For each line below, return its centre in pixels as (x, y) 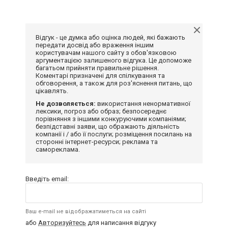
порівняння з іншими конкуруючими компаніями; (111, 119)
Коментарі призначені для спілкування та (100, 75)
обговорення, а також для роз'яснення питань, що (114, 83)
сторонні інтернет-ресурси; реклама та (97, 141)
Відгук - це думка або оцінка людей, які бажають (110, 37)
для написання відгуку (121, 222)
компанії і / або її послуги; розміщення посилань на (114, 134)
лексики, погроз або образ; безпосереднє (101, 111)
